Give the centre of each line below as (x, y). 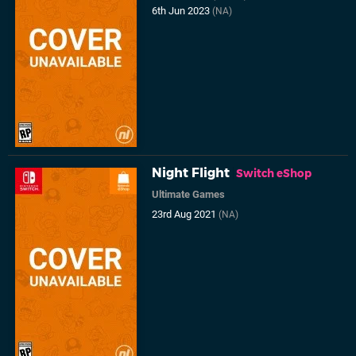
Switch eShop (274, 174)
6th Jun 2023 (182, 11)
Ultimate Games (189, 195)
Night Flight (191, 173)
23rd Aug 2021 (186, 215)
